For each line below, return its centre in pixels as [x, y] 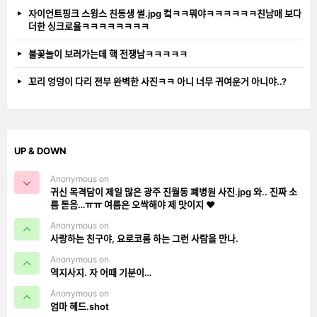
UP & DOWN [40, 150]
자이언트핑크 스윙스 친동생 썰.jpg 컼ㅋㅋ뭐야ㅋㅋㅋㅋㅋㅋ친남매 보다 [165, 13]
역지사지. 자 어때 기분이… [101, 272]
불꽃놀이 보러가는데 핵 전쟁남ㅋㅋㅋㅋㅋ [108, 53]
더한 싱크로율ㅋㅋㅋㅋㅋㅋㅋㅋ [89, 26]
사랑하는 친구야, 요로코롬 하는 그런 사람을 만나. [144, 238]
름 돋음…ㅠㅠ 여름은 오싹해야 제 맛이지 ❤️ [133, 204]
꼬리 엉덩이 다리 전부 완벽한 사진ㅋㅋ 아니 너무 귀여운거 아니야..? [157, 81]
